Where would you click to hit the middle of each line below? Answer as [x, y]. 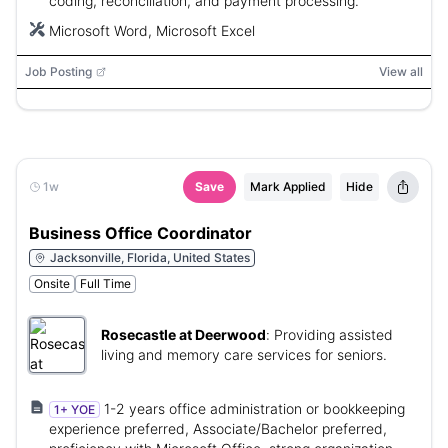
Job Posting [58, 71]
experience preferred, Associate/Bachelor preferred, [218, 428]
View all [401, 71]
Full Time [105, 283]
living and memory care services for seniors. [244, 354]
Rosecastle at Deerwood [183, 334]
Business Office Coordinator [140, 233]
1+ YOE [74, 409]
